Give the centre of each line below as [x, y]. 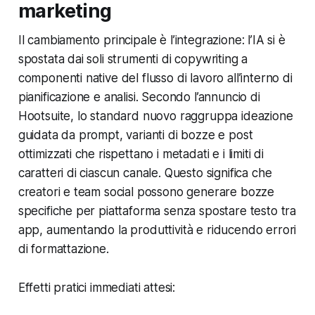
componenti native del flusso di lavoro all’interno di [155, 78]
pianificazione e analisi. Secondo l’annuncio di [139, 97]
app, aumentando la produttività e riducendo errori [157, 230]
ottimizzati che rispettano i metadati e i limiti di [141, 154]
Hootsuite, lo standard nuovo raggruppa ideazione [155, 116]
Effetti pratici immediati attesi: [97, 288]
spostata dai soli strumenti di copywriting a [133, 59]
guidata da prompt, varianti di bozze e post [135, 135]
